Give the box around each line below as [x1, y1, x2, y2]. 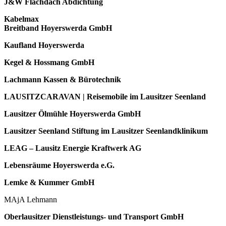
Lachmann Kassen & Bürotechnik [4, 75, 121, 84]
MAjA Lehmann [4, 195, 59, 204]
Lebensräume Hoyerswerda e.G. [4, 160, 115, 169]
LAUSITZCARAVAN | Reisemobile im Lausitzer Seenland [4, 92, 206, 101]
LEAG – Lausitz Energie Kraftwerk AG [4, 143, 141, 152]
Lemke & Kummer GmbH [4, 178, 94, 187]
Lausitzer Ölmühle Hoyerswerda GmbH [4, 109, 141, 118]
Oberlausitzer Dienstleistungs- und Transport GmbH [4, 212, 184, 221]
